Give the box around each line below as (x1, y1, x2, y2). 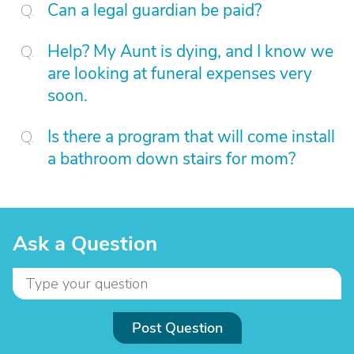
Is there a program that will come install (47, 126, 335, 148)
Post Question (131, 318, 223, 337)
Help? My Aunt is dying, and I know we (47, 40, 333, 62)
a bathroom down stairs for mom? (47, 148, 296, 170)
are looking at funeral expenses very (47, 62, 312, 85)
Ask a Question (13, 230, 157, 258)
